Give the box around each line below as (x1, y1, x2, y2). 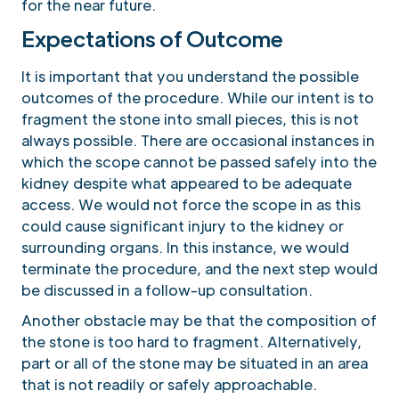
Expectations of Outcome (21, 23, 283, 52)
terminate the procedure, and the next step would (21, 258, 378, 278)
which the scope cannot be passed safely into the (21, 151, 377, 171)
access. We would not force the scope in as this (21, 194, 361, 214)
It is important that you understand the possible (21, 66, 359, 85)
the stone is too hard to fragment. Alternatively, (21, 331, 362, 351)
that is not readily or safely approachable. (21, 374, 317, 394)
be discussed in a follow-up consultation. (21, 280, 313, 299)
